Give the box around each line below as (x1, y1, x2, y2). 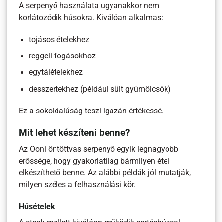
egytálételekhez (29, 68, 83, 77)
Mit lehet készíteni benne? (19, 127, 130, 139)
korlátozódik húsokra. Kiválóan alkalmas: (19, 13, 164, 22)
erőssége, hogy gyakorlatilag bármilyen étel (19, 157, 170, 166)
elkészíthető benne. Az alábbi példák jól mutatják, (19, 168, 191, 178)
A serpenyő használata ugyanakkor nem (19, 1, 160, 10)
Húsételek (19, 202, 55, 212)
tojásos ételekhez (29, 35, 90, 44)
